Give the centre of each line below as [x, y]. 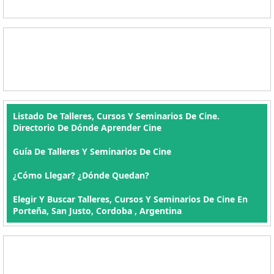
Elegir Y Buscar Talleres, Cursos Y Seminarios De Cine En [130, 199]
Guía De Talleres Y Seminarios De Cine [92, 151]
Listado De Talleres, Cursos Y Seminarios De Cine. [116, 116]
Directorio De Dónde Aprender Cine [87, 128]
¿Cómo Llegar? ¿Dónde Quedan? [81, 175]
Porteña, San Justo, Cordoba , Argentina [97, 211]
